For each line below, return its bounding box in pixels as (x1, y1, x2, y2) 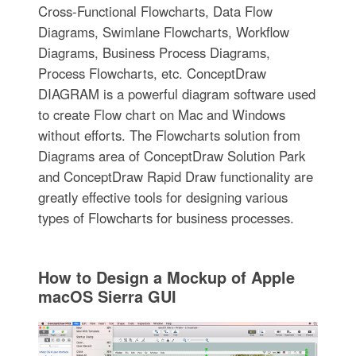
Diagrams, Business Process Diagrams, (37, 42, 270, 62)
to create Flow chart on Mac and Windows (37, 104, 285, 124)
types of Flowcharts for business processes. (37, 207, 294, 227)
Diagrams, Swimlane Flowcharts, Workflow (37, 21, 289, 41)
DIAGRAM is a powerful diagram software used (37, 83, 315, 103)
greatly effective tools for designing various (37, 187, 288, 207)
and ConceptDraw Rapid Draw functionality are (37, 166, 313, 186)
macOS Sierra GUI (37, 284, 176, 308)
